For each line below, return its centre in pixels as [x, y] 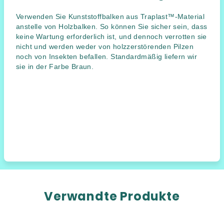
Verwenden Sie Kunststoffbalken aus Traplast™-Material [110, 16]
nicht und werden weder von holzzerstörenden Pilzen [105, 46]
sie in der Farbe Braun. [55, 66]
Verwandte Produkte [112, 196]
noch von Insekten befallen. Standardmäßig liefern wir [107, 56]
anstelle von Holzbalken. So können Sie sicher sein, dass [112, 26]
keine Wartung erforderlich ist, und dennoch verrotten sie [111, 36]
